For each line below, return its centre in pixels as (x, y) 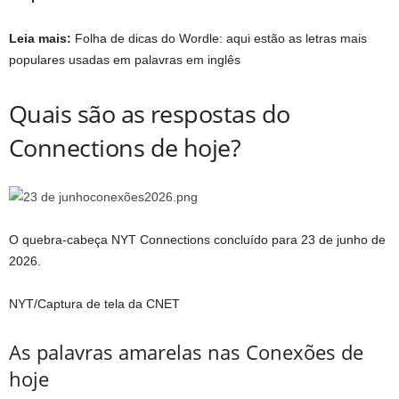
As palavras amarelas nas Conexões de (186, 351)
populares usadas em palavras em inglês (125, 59)
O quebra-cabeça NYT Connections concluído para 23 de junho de (197, 239)
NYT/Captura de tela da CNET (94, 303)
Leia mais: (40, 38)
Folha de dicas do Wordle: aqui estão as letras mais (219, 38)
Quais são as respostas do (150, 113)
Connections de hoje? (125, 147)
